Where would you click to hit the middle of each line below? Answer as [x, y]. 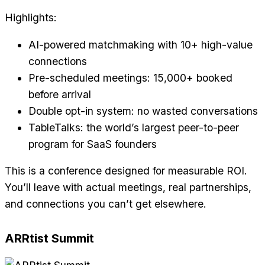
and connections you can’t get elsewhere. [106, 204]
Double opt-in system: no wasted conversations [143, 111]
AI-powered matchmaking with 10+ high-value [140, 44]
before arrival [60, 94]
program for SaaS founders [93, 144]
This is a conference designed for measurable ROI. [126, 171]
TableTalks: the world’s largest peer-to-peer [134, 127]
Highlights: [31, 18]
